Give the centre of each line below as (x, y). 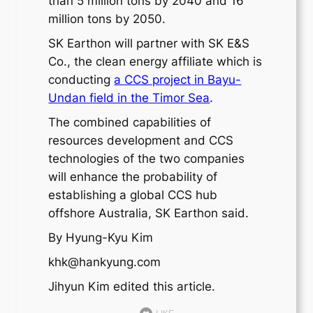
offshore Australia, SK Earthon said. (149, 213)
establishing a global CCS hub (133, 195)
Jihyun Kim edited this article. (132, 287)
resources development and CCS (141, 141)
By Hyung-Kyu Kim (101, 238)
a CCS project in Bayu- (178, 80)
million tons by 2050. (107, 19)
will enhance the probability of (133, 177)
